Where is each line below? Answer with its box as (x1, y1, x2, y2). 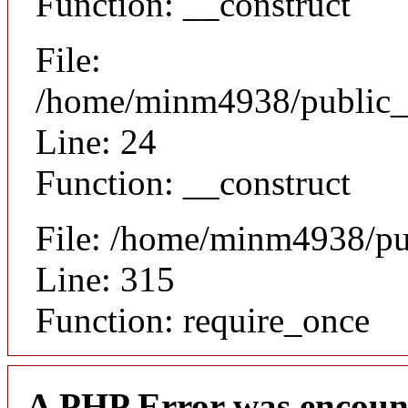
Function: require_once (36, 300, 370, 340)
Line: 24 (36, 121, 157, 161)
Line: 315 (36, 259, 175, 299)
